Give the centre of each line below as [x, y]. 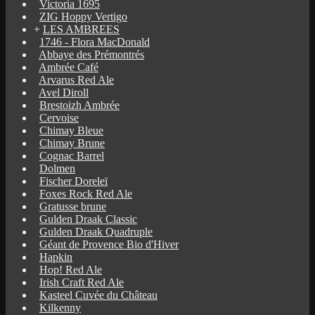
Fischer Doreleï [73, 181]
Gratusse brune [73, 206]
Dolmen [57, 168]
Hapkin [56, 257]
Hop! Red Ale [71, 269]
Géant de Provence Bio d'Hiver [109, 244]
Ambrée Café [69, 67]
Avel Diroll [64, 92]
